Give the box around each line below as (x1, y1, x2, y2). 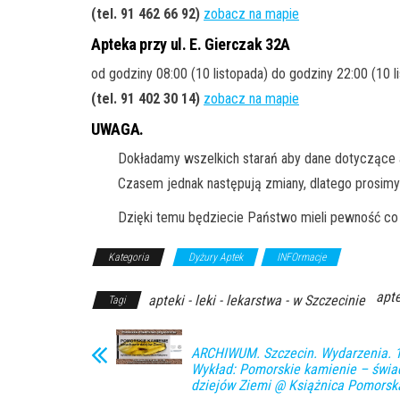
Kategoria (108, 251, 149, 263)
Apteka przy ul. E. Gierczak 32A (91, 35, 290, 54)
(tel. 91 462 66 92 (91, 5, 196, 22)
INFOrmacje (277, 251, 326, 263)
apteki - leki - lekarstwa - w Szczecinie (148, 292, 365, 309)
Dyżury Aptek (188, 251, 243, 263)
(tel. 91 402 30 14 (91, 90, 196, 107)
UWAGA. (91, 120, 144, 138)
